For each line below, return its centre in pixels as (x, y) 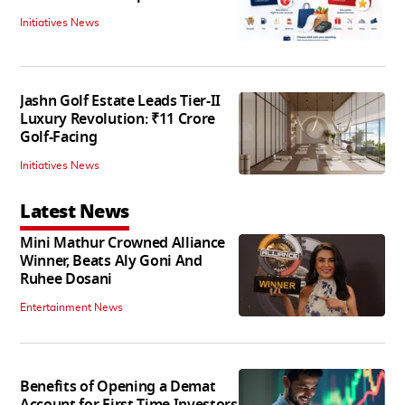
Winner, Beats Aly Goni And (111, 262)
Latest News (75, 212)
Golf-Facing (59, 138)
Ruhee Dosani (66, 280)
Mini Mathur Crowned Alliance (123, 244)
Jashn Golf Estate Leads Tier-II (121, 102)
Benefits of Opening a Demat (118, 386)
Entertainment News (71, 308)
